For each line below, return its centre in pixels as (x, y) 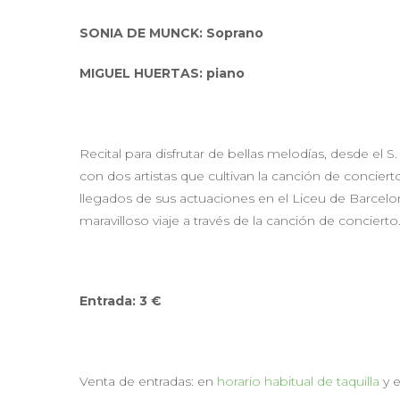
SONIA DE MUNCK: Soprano (171, 33)
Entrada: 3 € (121, 301)
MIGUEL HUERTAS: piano (162, 73)
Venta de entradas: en (148, 381)
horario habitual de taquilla (298, 381)
